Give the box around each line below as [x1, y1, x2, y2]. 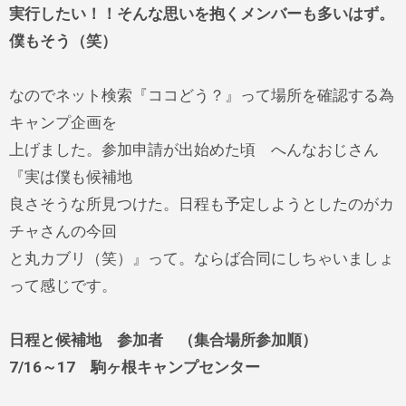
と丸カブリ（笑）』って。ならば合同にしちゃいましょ [8, 249, 394, 268]
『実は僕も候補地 [8, 168, 132, 187]
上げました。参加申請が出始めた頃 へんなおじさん [8, 140, 379, 159]
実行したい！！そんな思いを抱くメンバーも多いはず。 [8, 5, 394, 24]
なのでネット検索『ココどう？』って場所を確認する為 [8, 86, 394, 105]
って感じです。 [8, 276, 117, 295]
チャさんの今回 [8, 222, 117, 241]
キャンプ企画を [8, 113, 117, 132]
